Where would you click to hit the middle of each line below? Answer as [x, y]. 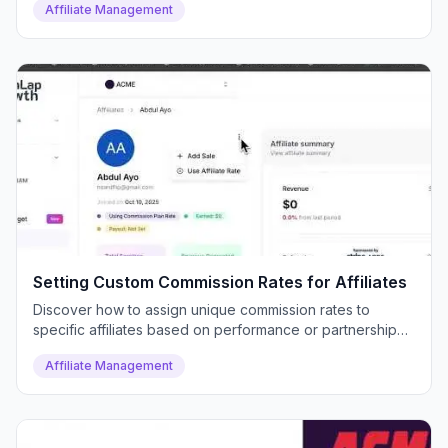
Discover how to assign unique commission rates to [201, 309]
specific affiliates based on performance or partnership [215, 329]
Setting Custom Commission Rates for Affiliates [220, 282]
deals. [52, 349]
